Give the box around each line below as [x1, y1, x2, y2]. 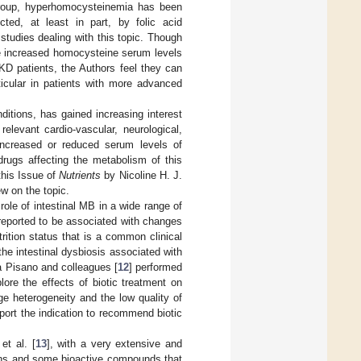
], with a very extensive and [46, 337, 183, 350]
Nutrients [59, 168, 102, 181]
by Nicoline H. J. [101, 168, 183, 181]
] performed [128, 260, 182, 273]
